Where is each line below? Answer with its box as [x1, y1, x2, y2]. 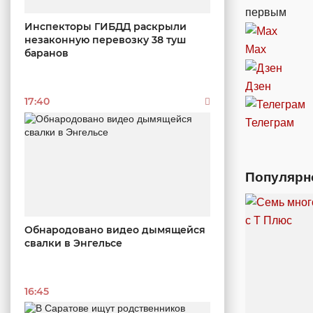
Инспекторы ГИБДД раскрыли [24, 20, 187, 33]
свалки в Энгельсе [24, 237, 122, 250]
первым [245, 6, 286, 19]
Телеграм [245, 117, 294, 129]
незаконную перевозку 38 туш [24, 33, 186, 46]
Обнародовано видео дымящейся [24, 224, 205, 237]
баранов [24, 46, 68, 59]
